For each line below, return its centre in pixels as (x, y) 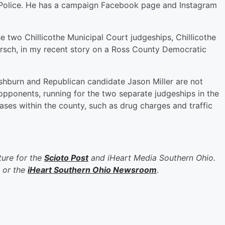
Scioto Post (66, 157)
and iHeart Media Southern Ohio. (152, 157)
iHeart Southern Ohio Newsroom (92, 170)
